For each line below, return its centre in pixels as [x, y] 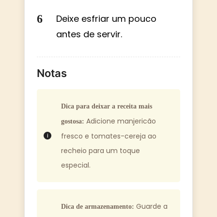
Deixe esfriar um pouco [106, 18]
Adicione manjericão [120, 121]
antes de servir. [89, 34]
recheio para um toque [101, 150]
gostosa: [73, 121]
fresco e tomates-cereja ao [109, 136]
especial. [76, 165]
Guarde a [151, 206]
